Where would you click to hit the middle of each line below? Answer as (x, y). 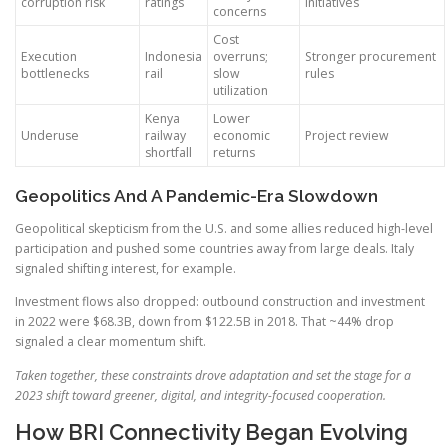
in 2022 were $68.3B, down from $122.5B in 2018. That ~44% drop (204, 322)
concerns (239, 12)
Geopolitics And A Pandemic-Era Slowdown (196, 196)
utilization (240, 91)
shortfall (168, 153)
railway (165, 136)
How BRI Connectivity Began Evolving (211, 431)
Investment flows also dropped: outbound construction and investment (220, 302)
